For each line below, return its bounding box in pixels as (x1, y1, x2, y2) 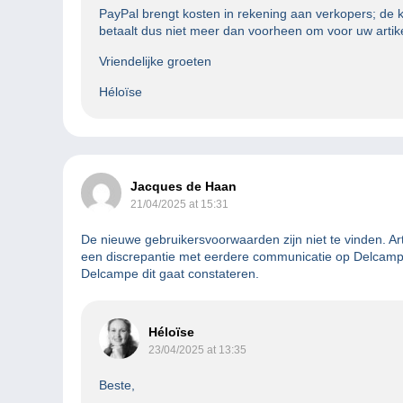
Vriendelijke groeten (99, 54, 211, 69)
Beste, (99, 378, 135, 393)
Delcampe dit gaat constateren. (81, 266, 259, 282)
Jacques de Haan (130, 179, 237, 194)
